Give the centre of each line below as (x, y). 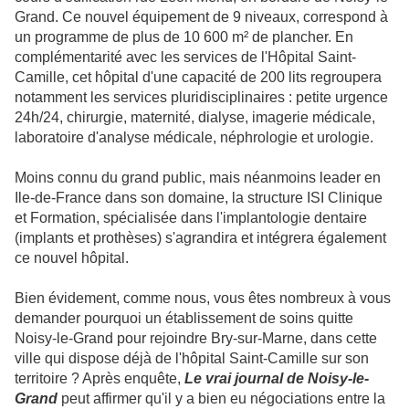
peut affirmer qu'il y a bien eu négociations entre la (221, 399)
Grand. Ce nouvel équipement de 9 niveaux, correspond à (201, 17)
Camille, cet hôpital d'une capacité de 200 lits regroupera (198, 78)
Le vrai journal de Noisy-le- (277, 379)
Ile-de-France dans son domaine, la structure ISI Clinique (199, 198)
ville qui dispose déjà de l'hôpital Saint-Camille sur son (192, 359)
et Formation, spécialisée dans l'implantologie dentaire (191, 218)
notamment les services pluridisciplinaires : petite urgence (201, 98)
